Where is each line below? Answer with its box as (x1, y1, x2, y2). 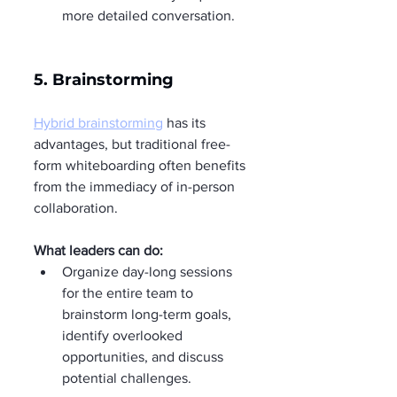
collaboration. (34, 199, 118, 215)
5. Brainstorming (34, 69, 174, 90)
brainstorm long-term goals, (62, 306, 235, 322)
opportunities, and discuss (62, 348, 227, 364)
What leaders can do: (34, 242, 163, 258)
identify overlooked (62, 327, 186, 343)
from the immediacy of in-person (34, 178, 238, 194)
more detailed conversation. (62, 7, 235, 23)
